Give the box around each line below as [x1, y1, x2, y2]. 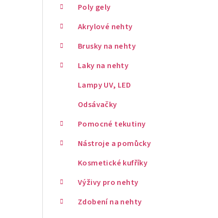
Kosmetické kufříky [78, 158, 148, 168]
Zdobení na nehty [78, 197, 142, 207]
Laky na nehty [78, 60, 129, 71]
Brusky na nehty [78, 41, 136, 52]
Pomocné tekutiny [78, 119, 146, 129]
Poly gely [78, 2, 111, 13]
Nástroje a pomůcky [78, 138, 151, 149]
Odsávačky [78, 99, 117, 110]
